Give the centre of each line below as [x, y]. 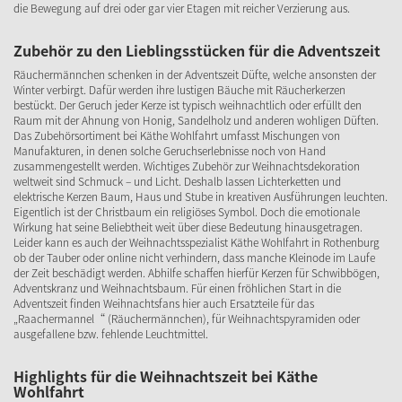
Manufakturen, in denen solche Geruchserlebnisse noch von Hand [170, 151]
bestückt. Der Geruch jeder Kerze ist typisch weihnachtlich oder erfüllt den [188, 105]
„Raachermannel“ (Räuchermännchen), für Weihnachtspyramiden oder [187, 319]
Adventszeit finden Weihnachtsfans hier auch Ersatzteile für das [164, 303]
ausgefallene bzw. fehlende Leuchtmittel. [111, 334]
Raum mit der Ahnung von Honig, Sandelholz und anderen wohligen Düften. [196, 120]
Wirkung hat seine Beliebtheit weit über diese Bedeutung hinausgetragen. [188, 227]
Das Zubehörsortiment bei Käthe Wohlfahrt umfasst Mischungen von [177, 135]
